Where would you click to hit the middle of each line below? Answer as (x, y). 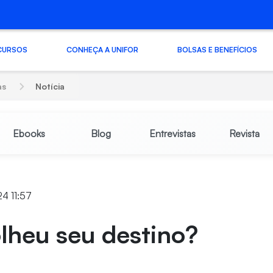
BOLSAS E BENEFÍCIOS (217, 49)
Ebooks (29, 133)
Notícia (50, 86)
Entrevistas (172, 133)
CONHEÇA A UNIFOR (102, 49)
